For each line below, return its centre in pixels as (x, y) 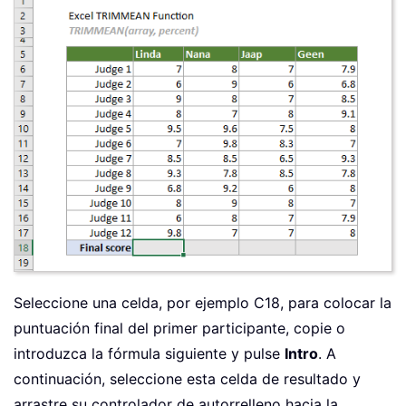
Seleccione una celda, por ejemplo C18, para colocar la (203, 303)
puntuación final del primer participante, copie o (179, 329)
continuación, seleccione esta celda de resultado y (187, 379)
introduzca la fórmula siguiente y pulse (149, 354)
